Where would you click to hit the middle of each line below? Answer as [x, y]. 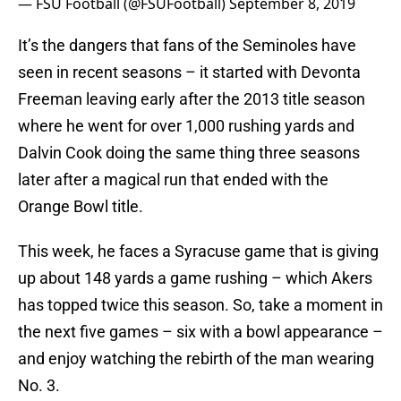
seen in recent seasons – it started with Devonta [189, 73]
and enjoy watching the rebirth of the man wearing [196, 359]
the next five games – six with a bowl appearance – [200, 332]
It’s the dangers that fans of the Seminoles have [187, 46]
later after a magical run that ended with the [173, 180]
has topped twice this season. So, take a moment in [200, 305]
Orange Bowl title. [81, 207]
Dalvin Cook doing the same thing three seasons [189, 153]
